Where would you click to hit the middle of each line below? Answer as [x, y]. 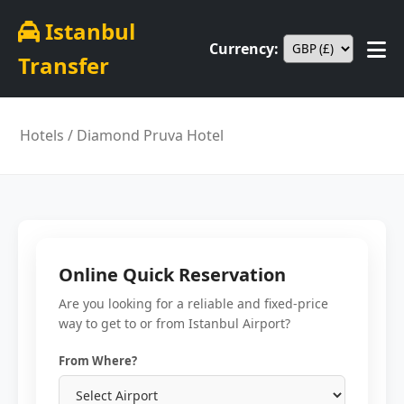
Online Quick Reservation [172, 275]
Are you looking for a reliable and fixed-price [193, 303]
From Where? [98, 361]
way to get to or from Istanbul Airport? [174, 323]
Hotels [42, 135]
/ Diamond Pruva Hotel [144, 135]
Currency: [244, 48]
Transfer [64, 65]
